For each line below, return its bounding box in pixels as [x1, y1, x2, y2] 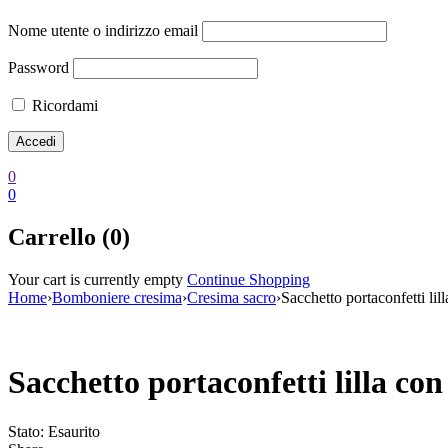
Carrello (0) [8, 223, 130, 250]
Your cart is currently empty [8, 270, 183, 288]
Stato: [8, 422, 44, 440]
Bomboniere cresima [52, 288, 182, 306]
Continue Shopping [187, 270, 310, 288]
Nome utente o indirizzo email [8, 21, 198, 39]
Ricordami [28, 96, 98, 114]
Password [8, 58, 69, 76]
